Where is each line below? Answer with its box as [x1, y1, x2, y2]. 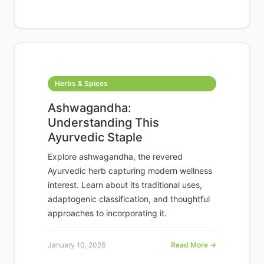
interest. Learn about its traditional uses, [48, 180, 202, 190]
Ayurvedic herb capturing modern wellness [48, 166, 212, 176]
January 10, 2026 [48, 240, 105, 250]
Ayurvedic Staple [48, 130, 143, 145]
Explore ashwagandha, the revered [48, 151, 183, 162]
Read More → [171, 240, 216, 250]
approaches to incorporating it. [48, 208, 167, 219]
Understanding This [48, 115, 159, 130]
